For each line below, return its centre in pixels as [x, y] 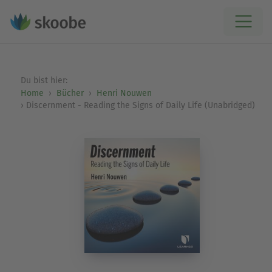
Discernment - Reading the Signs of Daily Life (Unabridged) [140, 105]
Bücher [70, 93]
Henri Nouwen [124, 93]
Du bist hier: [45, 80]
